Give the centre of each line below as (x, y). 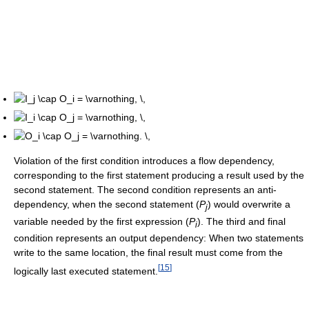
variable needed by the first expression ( (101, 221)
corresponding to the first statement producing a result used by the (159, 175)
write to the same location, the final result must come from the (148, 253)
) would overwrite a (249, 204)
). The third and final (241, 221)
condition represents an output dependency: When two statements (159, 238)
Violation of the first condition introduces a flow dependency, (144, 160)
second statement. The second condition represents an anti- (145, 189)
